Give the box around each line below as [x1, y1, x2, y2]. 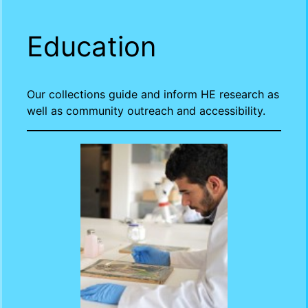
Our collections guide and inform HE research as [26, 87, 279, 101]
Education [26, 29, 156, 63]
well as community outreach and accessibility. [26, 103, 265, 118]
